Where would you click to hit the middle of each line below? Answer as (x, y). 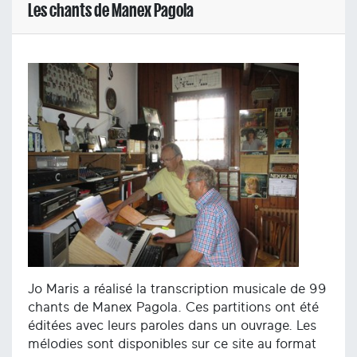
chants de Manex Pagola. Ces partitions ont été (173, 307)
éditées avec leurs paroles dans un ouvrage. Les (172, 325)
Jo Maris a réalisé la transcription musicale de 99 (177, 288)
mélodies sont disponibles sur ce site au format (172, 343)
